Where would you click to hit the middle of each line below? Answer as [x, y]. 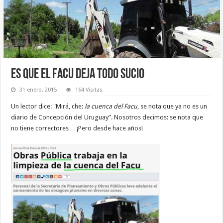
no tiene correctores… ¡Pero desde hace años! [77, 128]
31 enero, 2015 [38, 90]
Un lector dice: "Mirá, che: [48, 107]
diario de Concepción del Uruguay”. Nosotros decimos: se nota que [107, 117]
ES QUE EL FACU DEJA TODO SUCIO [78, 75]
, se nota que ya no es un [172, 107]
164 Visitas [89, 90]
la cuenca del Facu [111, 107]
